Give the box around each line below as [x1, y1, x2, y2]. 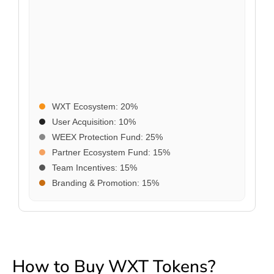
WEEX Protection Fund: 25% [49, 131, 163, 142]
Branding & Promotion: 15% [49, 177, 159, 188]
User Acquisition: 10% [49, 116, 136, 127]
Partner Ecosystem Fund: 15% [49, 147, 170, 157]
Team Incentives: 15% [49, 162, 137, 172]
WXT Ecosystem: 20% [49, 101, 138, 111]
